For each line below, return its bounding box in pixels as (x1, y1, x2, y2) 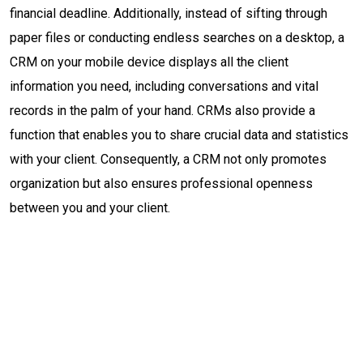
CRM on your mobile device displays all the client (10, 54, 288, 70)
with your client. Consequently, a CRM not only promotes (10, 152, 327, 167)
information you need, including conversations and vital (10, 79, 318, 94)
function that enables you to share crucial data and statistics (10, 127, 348, 143)
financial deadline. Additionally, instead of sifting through (10, 6, 327, 21)
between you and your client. (10, 200, 170, 216)
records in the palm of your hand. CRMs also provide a (10, 103, 315, 118)
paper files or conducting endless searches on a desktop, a (10, 30, 344, 45)
